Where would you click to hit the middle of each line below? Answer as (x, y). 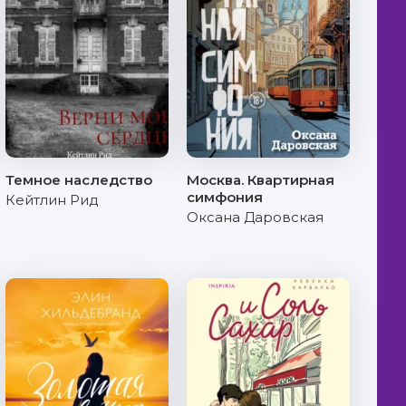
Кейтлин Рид (52, 200)
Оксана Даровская (255, 217)
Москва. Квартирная (261, 180)
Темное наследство (79, 180)
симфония (225, 197)
